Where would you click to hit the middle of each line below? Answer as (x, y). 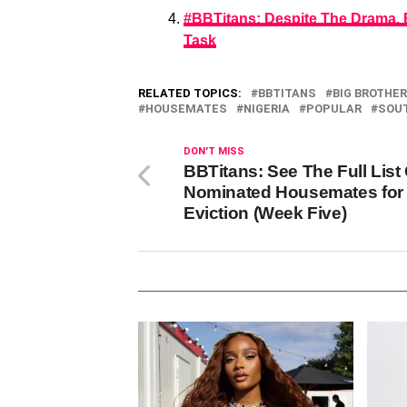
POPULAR (334, 109)
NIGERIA (267, 109)
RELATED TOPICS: (190, 94)
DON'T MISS (214, 152)
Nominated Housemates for (293, 193)
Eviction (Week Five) (265, 213)
